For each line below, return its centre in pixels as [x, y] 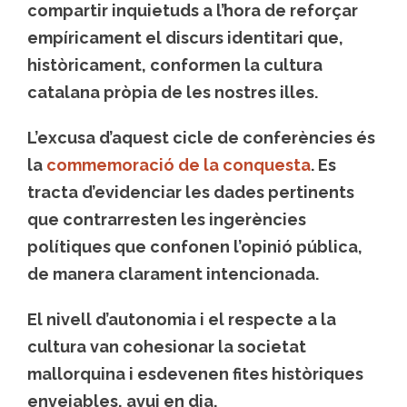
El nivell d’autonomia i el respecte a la [182, 320]
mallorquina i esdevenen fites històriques [195, 374]
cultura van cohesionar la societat [167, 347]
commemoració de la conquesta [179, 165]
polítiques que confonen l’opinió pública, [195, 247]
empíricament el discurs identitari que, [185, 38]
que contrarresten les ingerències [167, 220]
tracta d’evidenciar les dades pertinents [191, 193]
